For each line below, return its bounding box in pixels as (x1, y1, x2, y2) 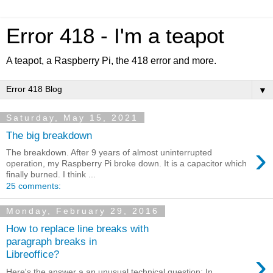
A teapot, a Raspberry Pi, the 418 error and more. (6, 55, 216, 66)
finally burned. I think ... (6, 169, 96, 180)
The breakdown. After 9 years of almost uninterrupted (6, 147, 212, 158)
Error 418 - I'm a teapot (6, 24, 224, 48)
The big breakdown (6, 129, 92, 141)
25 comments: (6, 181, 61, 191)
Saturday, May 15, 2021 (6, 113, 138, 122)
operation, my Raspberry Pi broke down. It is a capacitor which (6, 158, 247, 169)
